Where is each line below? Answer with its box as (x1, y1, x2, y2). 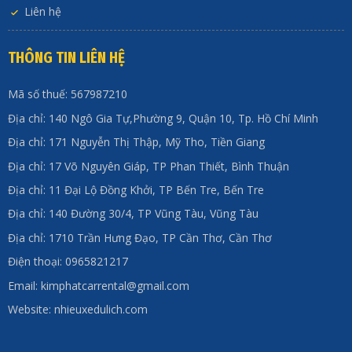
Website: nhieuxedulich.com (7, 301, 148, 317)
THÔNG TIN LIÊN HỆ (7, 49, 125, 68)
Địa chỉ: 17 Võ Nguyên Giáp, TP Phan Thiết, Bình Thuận (7, 158, 289, 174)
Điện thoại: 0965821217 (7, 254, 128, 269)
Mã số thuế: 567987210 (7, 86, 127, 102)
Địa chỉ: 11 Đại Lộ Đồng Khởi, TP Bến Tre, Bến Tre (7, 181, 264, 197)
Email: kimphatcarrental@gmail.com (7, 277, 189, 293)
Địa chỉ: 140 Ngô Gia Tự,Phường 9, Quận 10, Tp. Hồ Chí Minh (7, 110, 318, 126)
